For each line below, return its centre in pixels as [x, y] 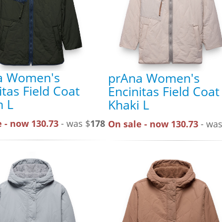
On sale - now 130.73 [153, 124]
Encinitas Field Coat [164, 91]
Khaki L [129, 104]
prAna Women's [154, 78]
